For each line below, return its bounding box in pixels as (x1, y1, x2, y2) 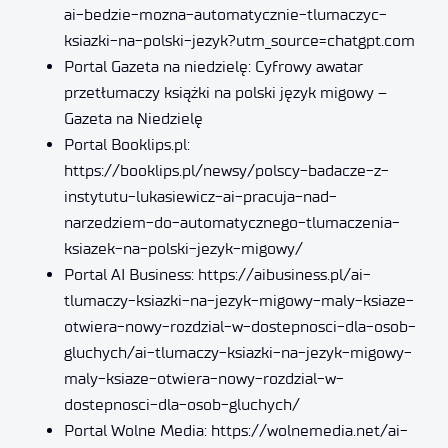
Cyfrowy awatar (255, 57, 363, 77)
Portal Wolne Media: (64, 421, 211, 441)
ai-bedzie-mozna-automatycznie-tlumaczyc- (64, 5, 387, 25)
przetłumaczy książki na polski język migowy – (64, 83, 387, 103)
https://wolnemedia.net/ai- (211, 421, 408, 441)
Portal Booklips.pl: (64, 135, 190, 155)
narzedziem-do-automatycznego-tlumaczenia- (64, 213, 400, 233)
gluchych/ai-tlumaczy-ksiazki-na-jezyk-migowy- (64, 343, 412, 363)
